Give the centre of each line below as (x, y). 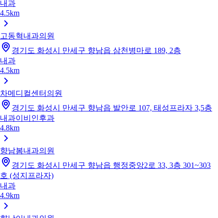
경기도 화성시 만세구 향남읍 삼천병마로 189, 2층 (96, 50)
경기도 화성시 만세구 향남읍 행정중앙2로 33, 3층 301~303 (111, 165)
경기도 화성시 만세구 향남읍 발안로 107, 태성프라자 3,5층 (112, 108)
